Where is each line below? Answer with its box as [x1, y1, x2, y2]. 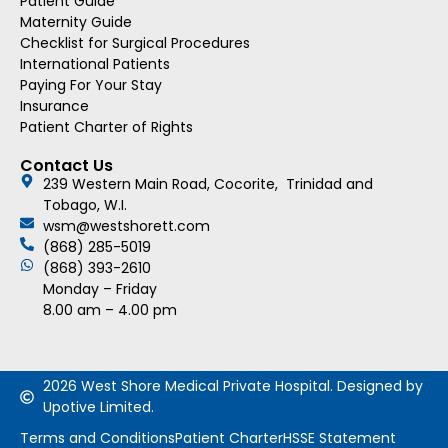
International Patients [20, 54, 170, 75]
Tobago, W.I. [42, 195, 127, 216]
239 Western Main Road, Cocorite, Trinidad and [42, 174, 373, 195]
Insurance [20, 96, 89, 117]
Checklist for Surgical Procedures [20, 33, 250, 54]
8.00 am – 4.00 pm [42, 300, 177, 321]
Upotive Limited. [42, 397, 154, 418]
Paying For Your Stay [20, 75, 162, 96]
